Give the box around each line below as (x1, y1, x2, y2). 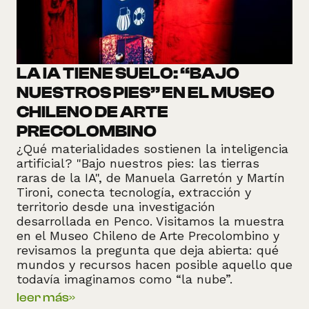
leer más (17, 290, 69, 306)
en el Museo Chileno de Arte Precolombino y (17, 228, 279, 243)
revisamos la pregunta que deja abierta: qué (17, 243, 279, 258)
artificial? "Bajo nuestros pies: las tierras (17, 156, 259, 171)
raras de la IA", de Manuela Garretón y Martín (17, 170, 285, 186)
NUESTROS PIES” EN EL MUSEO (17, 83, 275, 103)
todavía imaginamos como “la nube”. (17, 272, 232, 287)
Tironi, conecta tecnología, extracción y (17, 185, 251, 200)
